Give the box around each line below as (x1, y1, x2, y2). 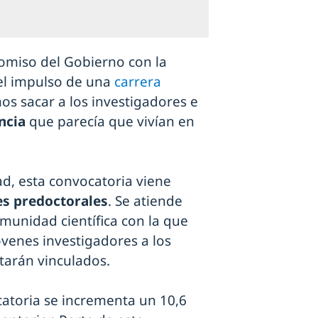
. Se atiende (108, 191, 182, 210)
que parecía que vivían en (26, 111, 194, 131)
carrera (114, 72, 161, 91)
